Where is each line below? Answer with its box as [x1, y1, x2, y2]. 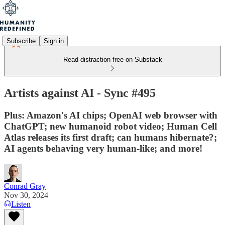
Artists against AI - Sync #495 [4, 86, 156, 99]
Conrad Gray [4, 181, 46, 190]
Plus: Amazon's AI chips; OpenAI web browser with [4, 109, 217, 121]
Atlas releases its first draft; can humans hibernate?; [4, 132, 217, 143]
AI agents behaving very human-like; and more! [4, 143, 202, 154]
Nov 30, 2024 [4, 190, 48, 199]
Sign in [44, 37, 64, 45]
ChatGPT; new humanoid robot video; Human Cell [4, 121, 217, 132]
